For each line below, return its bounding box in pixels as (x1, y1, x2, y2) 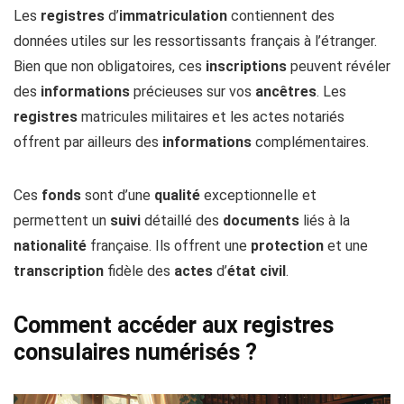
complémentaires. (252, 133, 369, 151)
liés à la (299, 212, 350, 230)
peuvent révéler (287, 58, 390, 76)
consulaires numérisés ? (14, 339, 257, 366)
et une (324, 237, 368, 255)
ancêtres (255, 83, 317, 101)
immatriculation (119, 7, 227, 25)
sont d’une (81, 187, 154, 205)
